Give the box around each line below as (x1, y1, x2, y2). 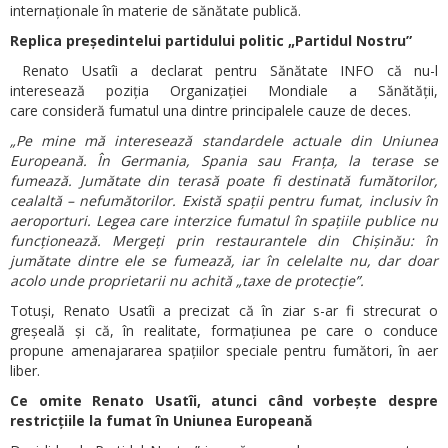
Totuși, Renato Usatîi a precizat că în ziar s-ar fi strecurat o (10, 300, 438, 320)
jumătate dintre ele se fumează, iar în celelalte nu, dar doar (10, 250, 438, 270)
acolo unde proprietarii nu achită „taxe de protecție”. (10, 270, 364, 290)
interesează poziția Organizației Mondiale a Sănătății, (10, 80, 438, 100)
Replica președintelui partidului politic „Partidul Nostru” (10, 30, 412, 50)
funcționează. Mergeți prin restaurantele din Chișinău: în (10, 230, 438, 250)
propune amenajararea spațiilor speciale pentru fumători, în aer (10, 340, 438, 360)
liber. (10, 360, 40, 380)
